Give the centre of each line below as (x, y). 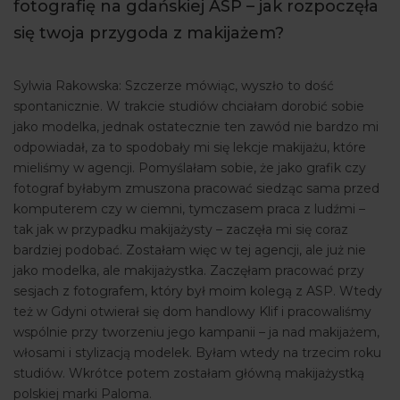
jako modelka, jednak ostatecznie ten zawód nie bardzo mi (196, 127)
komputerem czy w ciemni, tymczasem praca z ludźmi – (189, 209)
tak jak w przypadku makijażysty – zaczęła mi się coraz (181, 230)
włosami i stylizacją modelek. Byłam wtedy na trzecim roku (197, 353)
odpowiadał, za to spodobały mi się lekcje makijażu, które (190, 148)
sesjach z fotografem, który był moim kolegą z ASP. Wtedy (198, 292)
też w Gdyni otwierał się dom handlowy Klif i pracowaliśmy (192, 312)
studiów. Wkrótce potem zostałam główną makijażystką (189, 374)
